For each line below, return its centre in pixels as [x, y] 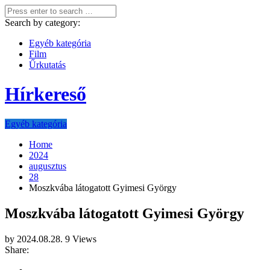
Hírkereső [46, 94]
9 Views [81, 239]
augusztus [48, 166]
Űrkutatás [47, 65]
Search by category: [42, 23]
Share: [17, 250]
